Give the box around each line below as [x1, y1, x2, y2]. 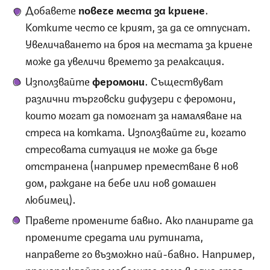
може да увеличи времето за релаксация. [25, 51, 225, 67]
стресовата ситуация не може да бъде [25, 139, 218, 155]
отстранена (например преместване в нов [25, 156, 238, 172]
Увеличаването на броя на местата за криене [25, 34, 253, 51]
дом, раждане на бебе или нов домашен [25, 173, 216, 189]
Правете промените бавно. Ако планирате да [25, 210, 253, 227]
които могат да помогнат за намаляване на [25, 105, 242, 122]
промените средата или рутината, [25, 227, 203, 243]
